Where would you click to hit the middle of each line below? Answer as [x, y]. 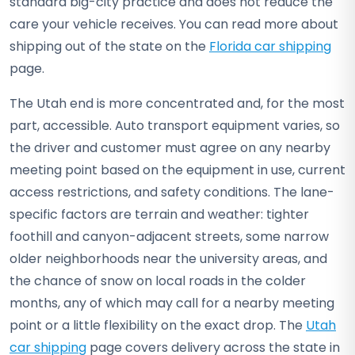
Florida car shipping [270, 46]
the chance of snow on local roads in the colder [158, 281]
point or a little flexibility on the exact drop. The [158, 325]
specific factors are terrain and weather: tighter [159, 214]
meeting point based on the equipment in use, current [177, 170]
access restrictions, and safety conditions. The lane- [172, 192]
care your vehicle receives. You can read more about [174, 24]
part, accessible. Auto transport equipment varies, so [175, 126]
